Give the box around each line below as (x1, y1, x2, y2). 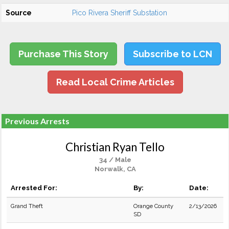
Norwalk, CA (94, 165, 136, 173)
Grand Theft (11, 202, 43, 210)
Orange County (133, 202, 173, 210)
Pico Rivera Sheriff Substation (72, 9, 167, 17)
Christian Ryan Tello (65, 140, 165, 154)
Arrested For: (11, 184, 57, 192)
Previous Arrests (5, 116, 70, 126)
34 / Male (99, 156, 131, 164)
